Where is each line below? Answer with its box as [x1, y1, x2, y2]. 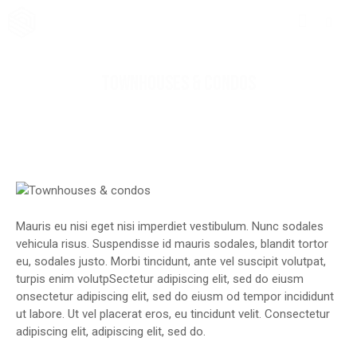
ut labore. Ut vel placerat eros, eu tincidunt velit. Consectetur [16, 306, 330, 321]
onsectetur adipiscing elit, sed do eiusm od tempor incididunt [16, 288, 334, 304]
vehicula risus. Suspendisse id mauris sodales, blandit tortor [16, 236, 328, 251]
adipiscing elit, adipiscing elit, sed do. [16, 324, 206, 339]
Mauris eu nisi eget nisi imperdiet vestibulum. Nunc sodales [16, 218, 324, 233]
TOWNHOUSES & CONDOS [101, 72, 256, 96]
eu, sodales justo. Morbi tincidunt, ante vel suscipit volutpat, [16, 253, 326, 269]
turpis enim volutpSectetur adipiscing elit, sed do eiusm [16, 271, 304, 286]
